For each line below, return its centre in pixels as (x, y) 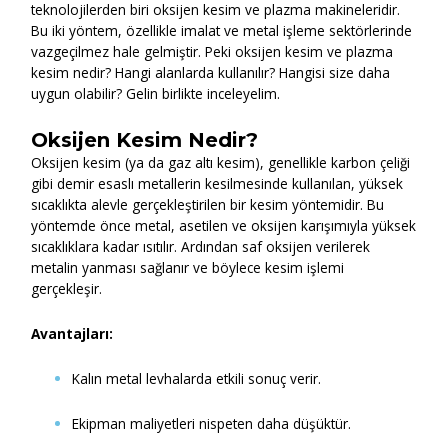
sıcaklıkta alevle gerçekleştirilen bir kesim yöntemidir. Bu (208, 204)
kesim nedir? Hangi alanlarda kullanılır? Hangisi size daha (211, 72)
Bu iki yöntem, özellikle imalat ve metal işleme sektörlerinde (222, 30)
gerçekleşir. (67, 288)
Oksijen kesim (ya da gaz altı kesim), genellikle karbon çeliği (221, 162)
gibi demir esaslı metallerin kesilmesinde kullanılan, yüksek (217, 183)
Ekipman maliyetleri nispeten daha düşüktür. (212, 423)
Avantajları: (72, 333)
